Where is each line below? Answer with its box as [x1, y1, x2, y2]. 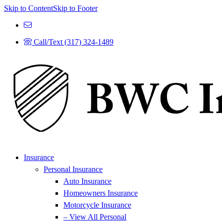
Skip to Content [4, 4, 53, 12]
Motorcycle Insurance [63, 201, 131, 209]
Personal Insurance [44, 165, 103, 173]
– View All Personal [63, 213, 126, 221]
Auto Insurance [63, 177, 111, 185]
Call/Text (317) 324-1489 [34, 38, 113, 46]
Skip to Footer [53, 4, 98, 12]
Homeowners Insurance [63, 189, 138, 197]
